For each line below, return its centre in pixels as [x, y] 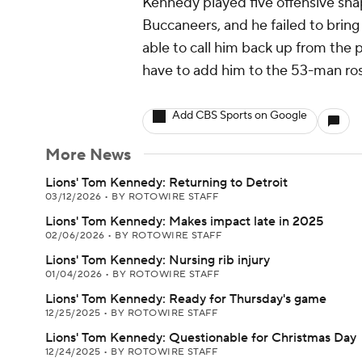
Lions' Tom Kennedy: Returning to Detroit [166, 183]
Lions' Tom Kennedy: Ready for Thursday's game [186, 299]
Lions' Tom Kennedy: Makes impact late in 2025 [184, 221]
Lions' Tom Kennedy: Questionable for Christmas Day [201, 338]
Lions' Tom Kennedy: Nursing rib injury [158, 260]
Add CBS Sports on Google [240, 116]
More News [88, 155]
